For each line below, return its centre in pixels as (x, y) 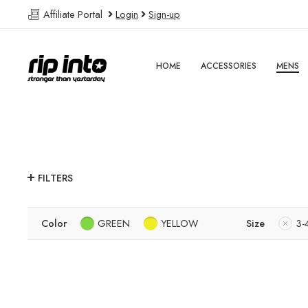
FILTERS (55, 178)
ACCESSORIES (229, 66)
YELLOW (179, 223)
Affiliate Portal (74, 14)
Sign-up (164, 14)
